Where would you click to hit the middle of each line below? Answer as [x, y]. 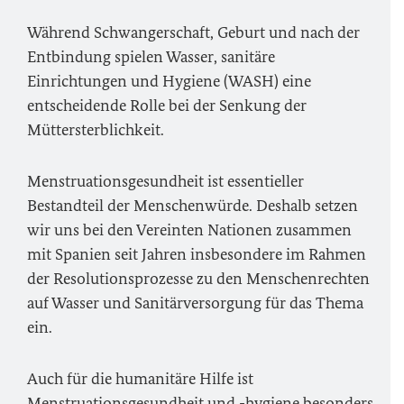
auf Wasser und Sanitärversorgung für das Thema [195, 303]
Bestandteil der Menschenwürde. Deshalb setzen [193, 206]
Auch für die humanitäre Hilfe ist [140, 379]
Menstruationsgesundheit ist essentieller [165, 181]
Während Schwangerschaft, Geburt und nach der [193, 32]
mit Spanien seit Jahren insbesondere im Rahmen [197, 254]
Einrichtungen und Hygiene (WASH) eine [169, 81]
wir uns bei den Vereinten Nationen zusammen [189, 230]
